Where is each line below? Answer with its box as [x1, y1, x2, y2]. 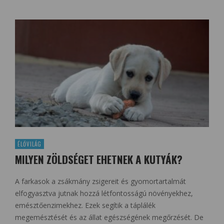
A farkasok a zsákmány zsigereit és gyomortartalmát [15, 176, 186, 186]
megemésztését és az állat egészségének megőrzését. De [15, 212, 203, 222]
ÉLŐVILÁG [17, 140, 41, 148]
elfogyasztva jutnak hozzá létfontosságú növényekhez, [15, 188, 193, 198]
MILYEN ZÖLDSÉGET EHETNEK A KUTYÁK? [15, 151, 182, 167]
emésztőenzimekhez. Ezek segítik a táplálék [15, 200, 155, 210]
